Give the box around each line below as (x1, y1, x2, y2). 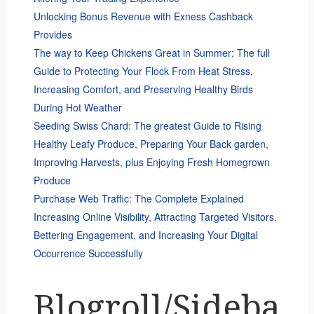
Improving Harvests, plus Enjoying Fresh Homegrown (33, 155, 270, 170)
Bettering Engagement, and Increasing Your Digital (33, 228, 258, 243)
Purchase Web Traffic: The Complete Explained (33, 191, 244, 206)
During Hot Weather (33, 100, 122, 115)
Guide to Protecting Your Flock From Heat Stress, (33, 64, 253, 78)
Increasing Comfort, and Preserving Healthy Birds (33, 82, 253, 97)
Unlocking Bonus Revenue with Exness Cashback (33, 9, 253, 24)
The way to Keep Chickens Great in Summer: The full (33, 46, 270, 60)
